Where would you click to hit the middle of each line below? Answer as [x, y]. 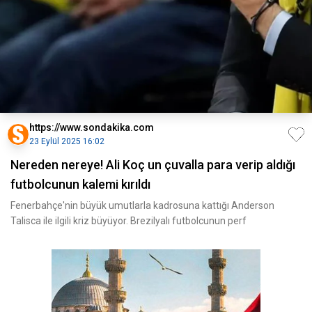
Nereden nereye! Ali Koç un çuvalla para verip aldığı [153, 165]
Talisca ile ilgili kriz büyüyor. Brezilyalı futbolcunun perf [128, 221]
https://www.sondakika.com [92, 127]
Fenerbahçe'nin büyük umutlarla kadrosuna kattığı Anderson [142, 205]
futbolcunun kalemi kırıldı [80, 184]
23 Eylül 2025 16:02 [67, 141]
